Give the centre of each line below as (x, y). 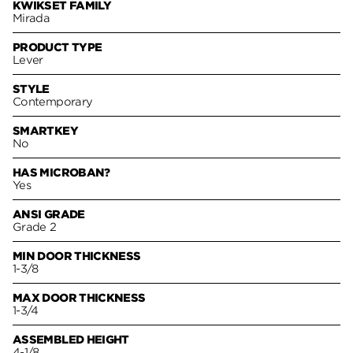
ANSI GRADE (49, 215)
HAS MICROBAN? (61, 173)
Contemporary (53, 102)
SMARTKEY (45, 131)
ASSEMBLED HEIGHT (71, 340)
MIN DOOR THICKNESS (77, 256)
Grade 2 (35, 227)
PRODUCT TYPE (58, 48)
